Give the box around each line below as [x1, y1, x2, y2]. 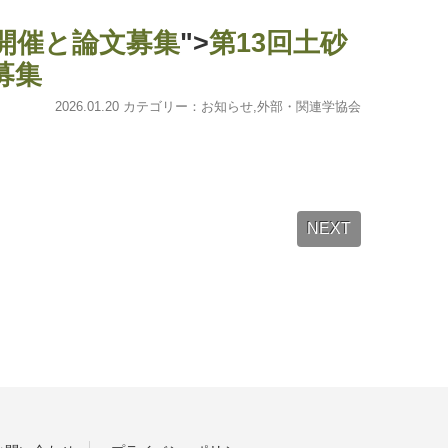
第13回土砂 [209, 28, 347, 58]
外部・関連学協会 [257, 99, 361, 114]
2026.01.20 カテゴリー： [55, 99, 201, 114]
